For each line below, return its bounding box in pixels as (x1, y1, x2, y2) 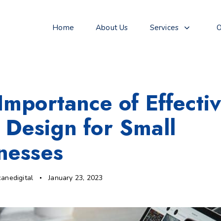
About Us (96, 23, 128, 33)
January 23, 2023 (48, 173, 103, 183)
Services (149, 23, 179, 33)
